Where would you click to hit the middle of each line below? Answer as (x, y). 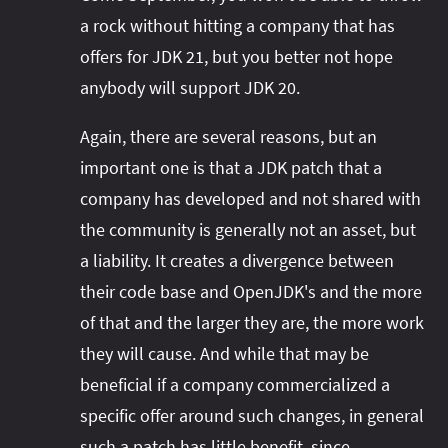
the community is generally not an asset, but (248, 229)
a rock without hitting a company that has (237, 25)
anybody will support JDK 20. (190, 87)
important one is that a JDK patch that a (231, 167)
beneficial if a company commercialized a (235, 384)
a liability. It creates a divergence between (237, 260)
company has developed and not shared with (250, 198)
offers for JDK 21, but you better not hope (236, 56)
